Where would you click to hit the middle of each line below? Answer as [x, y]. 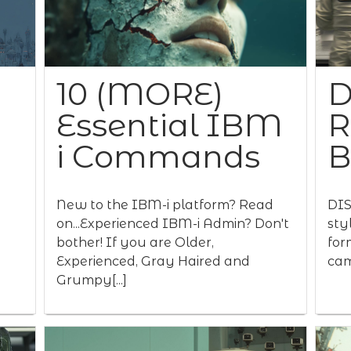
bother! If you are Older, [135, 242]
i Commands [158, 156]
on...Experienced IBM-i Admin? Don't [172, 224]
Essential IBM [169, 125]
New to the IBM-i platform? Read [165, 205]
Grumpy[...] [91, 280]
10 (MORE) [139, 94]
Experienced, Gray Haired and [153, 261]
